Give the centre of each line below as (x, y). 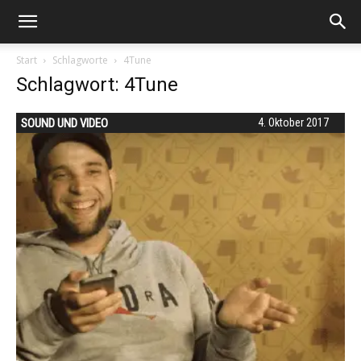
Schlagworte (80, 60)
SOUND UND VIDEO (64, 123)
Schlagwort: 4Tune (97, 85)
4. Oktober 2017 (293, 122)
